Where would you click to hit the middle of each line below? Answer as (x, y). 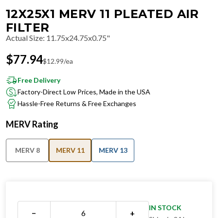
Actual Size (24, 38)
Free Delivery (39, 80)
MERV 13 (113, 150)
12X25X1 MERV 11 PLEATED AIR (102, 14)
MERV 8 (27, 150)
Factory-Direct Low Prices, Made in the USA (84, 92)
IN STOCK (165, 208)
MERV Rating (32, 124)
